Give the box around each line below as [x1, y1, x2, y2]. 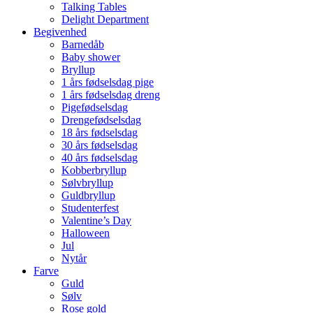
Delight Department [61, 13, 149, 26]
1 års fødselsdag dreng [61, 89, 160, 101]
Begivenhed [34, 26, 87, 38]
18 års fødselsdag [61, 126, 138, 139]
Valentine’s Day [61, 214, 131, 227]
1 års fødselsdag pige [61, 76, 154, 89]
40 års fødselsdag [61, 152, 138, 164]
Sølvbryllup [61, 177, 113, 189]
